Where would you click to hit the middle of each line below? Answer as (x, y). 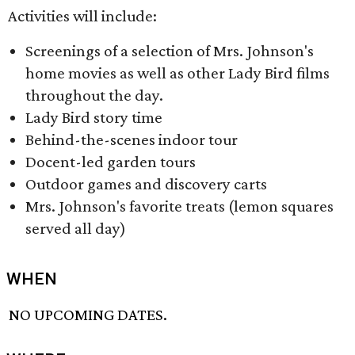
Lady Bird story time (94, 117)
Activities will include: (82, 16)
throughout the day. (94, 95)
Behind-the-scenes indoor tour (132, 139)
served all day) (76, 228)
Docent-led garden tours (111, 162)
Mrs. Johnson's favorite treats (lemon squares (179, 206)
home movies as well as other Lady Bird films (177, 73)
